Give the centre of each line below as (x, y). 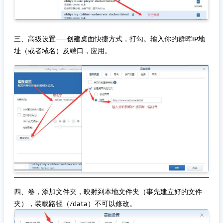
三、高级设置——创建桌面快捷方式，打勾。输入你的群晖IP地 (110, 39)
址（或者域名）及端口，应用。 (63, 51)
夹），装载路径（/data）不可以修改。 (75, 204)
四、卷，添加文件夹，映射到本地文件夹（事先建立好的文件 (108, 192)
